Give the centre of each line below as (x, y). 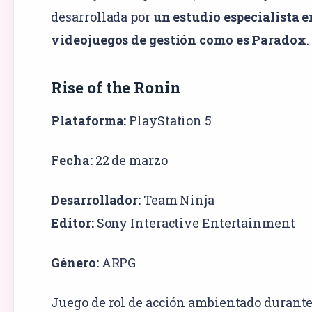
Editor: (72, 223)
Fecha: (72, 160)
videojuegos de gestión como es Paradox (179, 39)
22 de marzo (130, 160)
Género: (75, 262)
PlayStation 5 (170, 120)
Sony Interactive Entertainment (194, 223)
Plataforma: (89, 120)
